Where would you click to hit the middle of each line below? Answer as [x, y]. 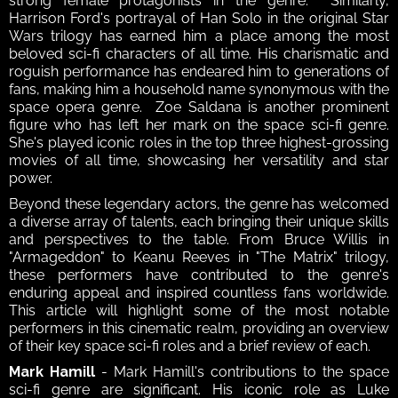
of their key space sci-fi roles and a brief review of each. [190, 346]
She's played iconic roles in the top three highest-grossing [199, 143]
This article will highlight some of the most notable [199, 311]
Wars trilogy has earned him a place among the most [199, 36]
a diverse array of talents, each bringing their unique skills [199, 222]
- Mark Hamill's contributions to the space [242, 372]
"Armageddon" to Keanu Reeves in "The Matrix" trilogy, [199, 258]
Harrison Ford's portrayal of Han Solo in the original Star [199, 19]
